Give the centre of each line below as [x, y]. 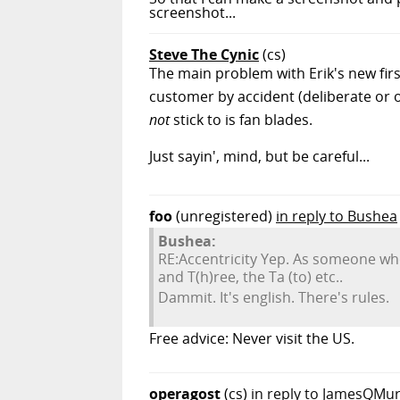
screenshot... [192, 13]
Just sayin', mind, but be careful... [259, 157]
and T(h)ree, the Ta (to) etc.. [250, 277]
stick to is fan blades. [241, 120]
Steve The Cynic [204, 55]
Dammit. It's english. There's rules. [274, 298]
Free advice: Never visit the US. [252, 339]
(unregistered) [224, 217]
